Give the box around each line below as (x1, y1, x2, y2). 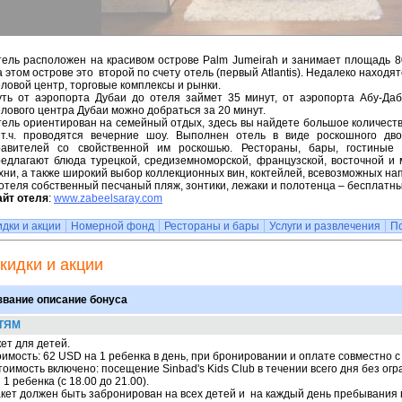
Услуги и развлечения (269, 220, 380, 232)
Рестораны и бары (164, 220, 259, 232)
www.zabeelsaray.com (54, 192, 162, 205)
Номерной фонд (71, 220, 154, 232)
